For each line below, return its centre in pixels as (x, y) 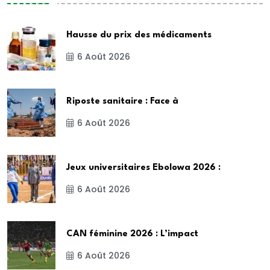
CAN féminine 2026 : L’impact (132, 234)
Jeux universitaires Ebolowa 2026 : (143, 168)
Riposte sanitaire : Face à (122, 102)
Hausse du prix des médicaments (139, 36)
